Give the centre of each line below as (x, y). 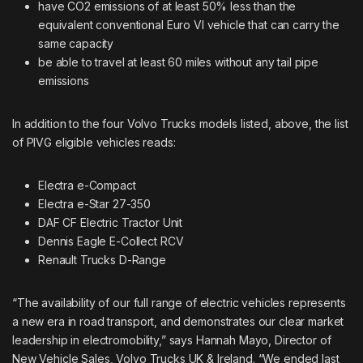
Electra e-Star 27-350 (95, 203)
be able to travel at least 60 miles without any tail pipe (179, 62)
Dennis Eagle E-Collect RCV (111, 241)
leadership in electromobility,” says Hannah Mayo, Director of (172, 340)
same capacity (76, 43)
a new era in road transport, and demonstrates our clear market (178, 321)
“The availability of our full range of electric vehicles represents (179, 302)
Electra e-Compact (87, 185)
